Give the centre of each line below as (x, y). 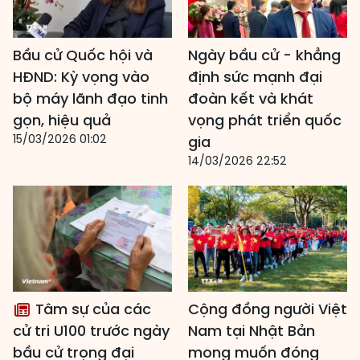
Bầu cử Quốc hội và (83, 55)
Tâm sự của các (91, 309)
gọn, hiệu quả (62, 121)
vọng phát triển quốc (265, 121)
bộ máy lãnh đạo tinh (90, 99)
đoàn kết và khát (251, 99)
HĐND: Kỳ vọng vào (81, 77)
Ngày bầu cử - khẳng (264, 55)
